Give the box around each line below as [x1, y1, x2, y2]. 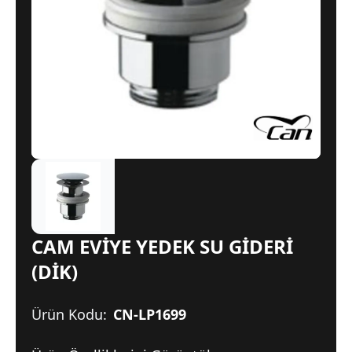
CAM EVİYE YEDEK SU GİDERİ [31, 233, 293, 259]
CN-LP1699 [113, 305, 186, 324]
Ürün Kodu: [31, 305, 107, 324]
